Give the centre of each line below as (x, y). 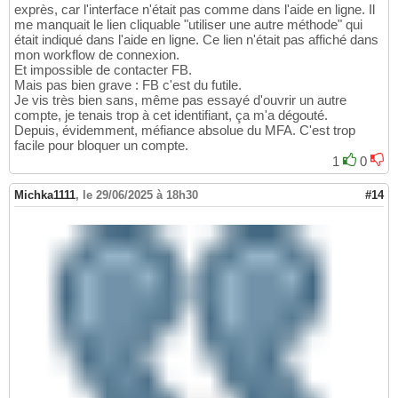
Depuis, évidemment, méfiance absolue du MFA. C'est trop (185, 131)
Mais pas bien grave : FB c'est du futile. (128, 85)
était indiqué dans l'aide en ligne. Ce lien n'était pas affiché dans (196, 40)
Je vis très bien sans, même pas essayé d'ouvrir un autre (180, 100)
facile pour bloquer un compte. (101, 146)
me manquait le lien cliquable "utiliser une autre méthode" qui (188, 25)
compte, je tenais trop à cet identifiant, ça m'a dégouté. (171, 115)
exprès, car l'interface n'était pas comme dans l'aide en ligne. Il (195, 10)
